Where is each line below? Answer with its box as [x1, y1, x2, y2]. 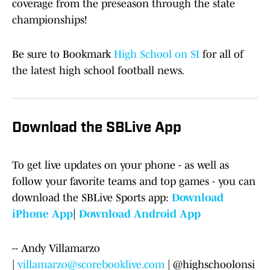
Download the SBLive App [12, 121, 181, 136]
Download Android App [76, 208, 201, 221]
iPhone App [12, 208, 73, 221]
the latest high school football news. [12, 64, 184, 77]
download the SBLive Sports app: [12, 192, 172, 204]
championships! [12, 14, 87, 27]
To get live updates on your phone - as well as [12, 159, 229, 172]
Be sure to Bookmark [12, 48, 114, 61]
